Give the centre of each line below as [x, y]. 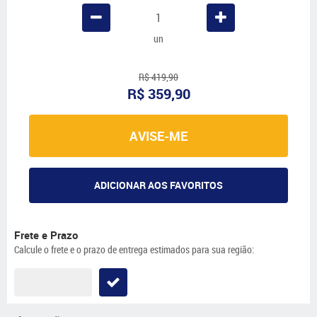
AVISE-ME [158, 136]
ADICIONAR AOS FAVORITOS [158, 185]
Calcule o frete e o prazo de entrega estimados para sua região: [134, 249]
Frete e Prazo [46, 235]
